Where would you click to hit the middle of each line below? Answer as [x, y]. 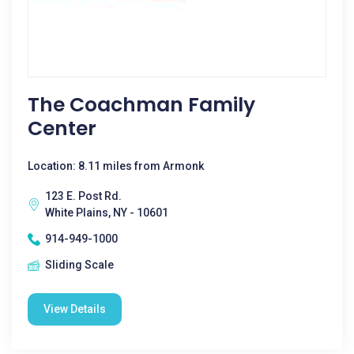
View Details [75, 309]
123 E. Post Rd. [83, 196]
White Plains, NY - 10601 [107, 213]
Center [62, 128]
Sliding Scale [79, 265]
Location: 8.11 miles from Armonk [116, 166]
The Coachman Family [141, 105]
